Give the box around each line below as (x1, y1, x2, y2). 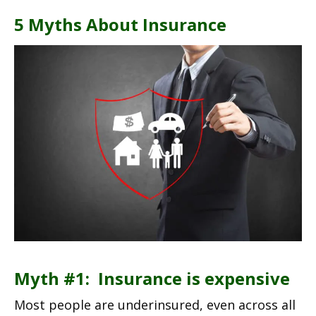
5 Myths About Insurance (14, 13, 226, 37)
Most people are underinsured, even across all (14, 296, 296, 313)
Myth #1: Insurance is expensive (14, 266, 290, 290)
